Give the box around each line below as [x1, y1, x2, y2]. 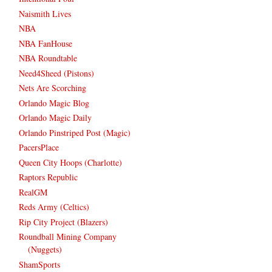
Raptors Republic [19, 171, 78, 183]
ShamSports [19, 258, 60, 270]
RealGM [19, 186, 47, 198]
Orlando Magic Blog [19, 97, 89, 109]
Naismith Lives [19, 7, 71, 19]
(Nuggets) [28, 243, 62, 256]
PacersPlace [19, 141, 59, 154]
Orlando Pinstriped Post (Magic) [19, 126, 131, 138]
